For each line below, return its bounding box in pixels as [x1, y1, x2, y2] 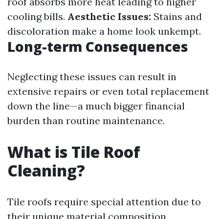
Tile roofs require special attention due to [7, 196, 201, 208]
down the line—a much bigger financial [7, 100, 185, 112]
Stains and [151, 10, 202, 22]
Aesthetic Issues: [67, 10, 151, 22]
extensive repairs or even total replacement [7, 85, 209, 97]
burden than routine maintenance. [7, 114, 165, 127]
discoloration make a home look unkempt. [7, 25, 201, 37]
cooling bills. [7, 10, 67, 22]
